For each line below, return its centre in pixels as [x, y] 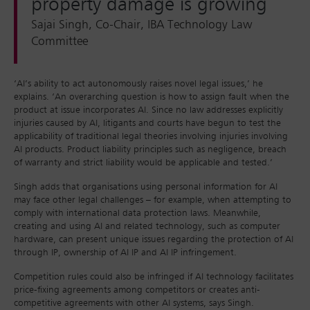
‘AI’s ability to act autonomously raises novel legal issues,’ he [138, 84]
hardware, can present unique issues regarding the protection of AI [154, 240]
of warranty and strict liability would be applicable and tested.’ [143, 163]
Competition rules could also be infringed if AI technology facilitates [154, 277]
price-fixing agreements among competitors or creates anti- [137, 290]
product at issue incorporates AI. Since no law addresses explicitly [148, 110]
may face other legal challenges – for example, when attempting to [153, 200]
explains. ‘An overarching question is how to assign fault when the [152, 97]
